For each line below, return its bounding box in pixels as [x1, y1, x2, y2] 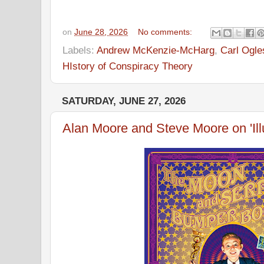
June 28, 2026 [74, 28, 128, 37]
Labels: [62, 44, 97, 57]
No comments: [138, 28, 195, 37]
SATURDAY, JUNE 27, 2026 [62, 95, 186, 107]
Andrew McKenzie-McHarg [97, 44, 214, 57]
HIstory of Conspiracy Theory [62, 60, 193, 72]
